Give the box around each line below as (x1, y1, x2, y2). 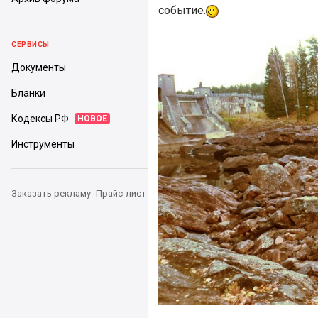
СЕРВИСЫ (11, 40, 50, 48)
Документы (11, 62, 66, 73)
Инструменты (11, 138, 75, 150)
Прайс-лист (96, 188, 146, 199)
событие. (158, 4, 206, 17)
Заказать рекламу (11, 188, 91, 199)
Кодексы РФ (11, 113, 69, 124)
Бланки (11, 87, 45, 99)
